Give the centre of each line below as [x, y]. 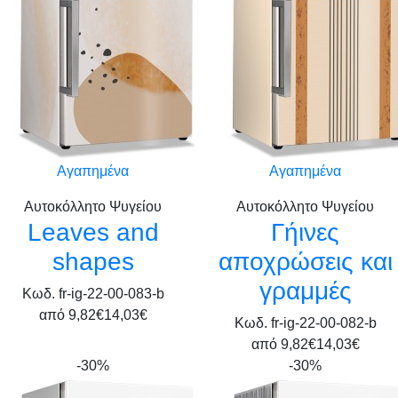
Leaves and [93, 232]
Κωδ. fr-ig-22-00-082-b [305, 323]
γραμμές [305, 291]
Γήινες [305, 232]
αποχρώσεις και [305, 262]
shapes [93, 262]
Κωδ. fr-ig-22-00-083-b [93, 294]
